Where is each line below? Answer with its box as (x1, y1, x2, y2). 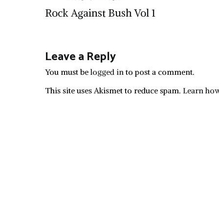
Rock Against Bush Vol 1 (45, 6, 155, 20)
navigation (44, 16, 129, 44)
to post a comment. (124, 67, 195, 77)
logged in (90, 67, 124, 77)
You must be (45, 67, 90, 77)
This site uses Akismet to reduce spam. (45, 86, 183, 95)
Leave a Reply (45, 47, 116, 66)
